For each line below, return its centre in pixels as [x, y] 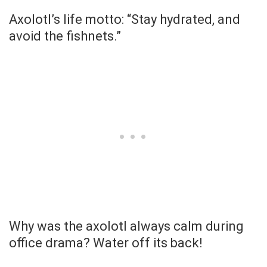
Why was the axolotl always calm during [126, 226]
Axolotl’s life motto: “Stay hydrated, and [125, 19]
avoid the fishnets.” [65, 36]
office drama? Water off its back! [106, 243]
